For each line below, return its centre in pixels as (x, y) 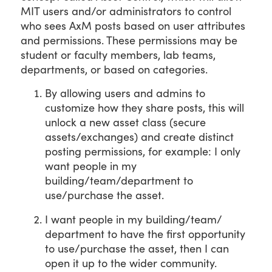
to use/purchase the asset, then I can (137, 248)
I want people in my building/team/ (133, 219)
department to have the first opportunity (145, 233)
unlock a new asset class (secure (125, 122)
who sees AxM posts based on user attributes (133, 26)
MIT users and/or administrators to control (126, 11)
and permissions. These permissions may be (129, 40)
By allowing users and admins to (125, 93)
